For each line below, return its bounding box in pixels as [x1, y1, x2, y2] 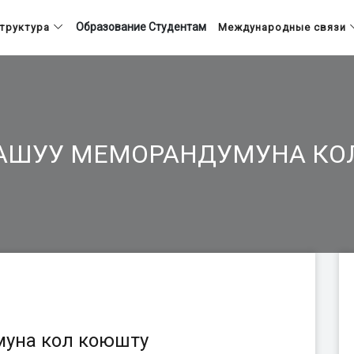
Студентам [149, 21, 206, 33]
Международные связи [218, 21, 346, 33]
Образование [76, 21, 146, 33]
